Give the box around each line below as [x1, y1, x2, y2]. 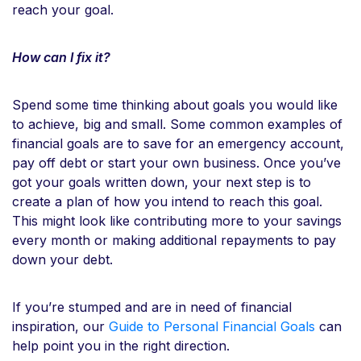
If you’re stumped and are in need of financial [12, 298, 292, 315]
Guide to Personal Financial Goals [109, 317, 315, 334]
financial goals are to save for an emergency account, [12, 135, 344, 151]
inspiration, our [12, 317, 109, 334]
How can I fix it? [12, 48, 110, 65]
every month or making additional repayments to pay [12, 231, 336, 248]
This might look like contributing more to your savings [12, 212, 342, 229]
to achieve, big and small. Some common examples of [12, 115, 342, 132]
